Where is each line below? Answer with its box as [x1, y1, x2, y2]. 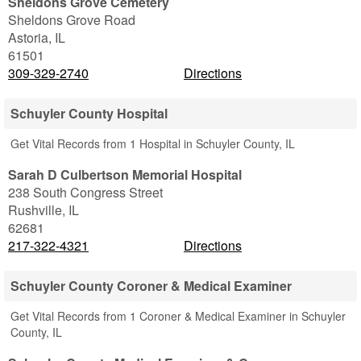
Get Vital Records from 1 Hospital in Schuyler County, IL [10, 135, 295, 151]
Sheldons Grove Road [8, 10, 135, 29]
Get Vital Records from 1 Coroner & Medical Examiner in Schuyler [10, 308, 346, 324]
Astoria [8, 28, 48, 47]
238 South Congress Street [8, 183, 163, 201]
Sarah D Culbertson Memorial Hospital [8, 165, 242, 184]
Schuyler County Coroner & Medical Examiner [10, 276, 292, 295]
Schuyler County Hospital [10, 104, 168, 122]
